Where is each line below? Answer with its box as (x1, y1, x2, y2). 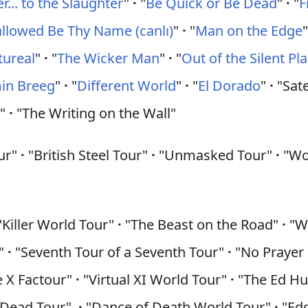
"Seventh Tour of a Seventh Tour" (12, 243, 228, 261)
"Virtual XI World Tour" (80, 270, 231, 289)
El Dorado (198, 76, 261, 95)
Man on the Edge (195, 21, 303, 40)
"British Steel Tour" (25, 146, 152, 164)
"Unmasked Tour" (155, 146, 276, 164)
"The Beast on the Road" (122, 215, 283, 234)
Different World (77, 76, 177, 95)
